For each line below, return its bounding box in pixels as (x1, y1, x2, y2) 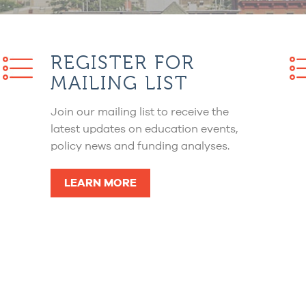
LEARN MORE (64, 176, 137, 191)
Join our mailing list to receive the (50, 105, 229, 120)
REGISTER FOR (50, 51, 195, 74)
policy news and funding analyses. (50, 139, 229, 154)
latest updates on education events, (50, 122, 238, 137)
